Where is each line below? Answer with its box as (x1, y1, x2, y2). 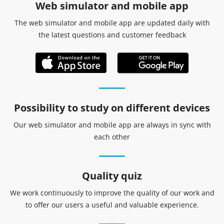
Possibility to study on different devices (14, 100, 210, 114)
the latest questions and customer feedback (38, 29, 186, 39)
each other (94, 131, 130, 141)
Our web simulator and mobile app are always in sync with (13, 119, 211, 129)
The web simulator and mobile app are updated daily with (14, 17, 210, 27)
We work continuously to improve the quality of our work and (9, 187, 214, 197)
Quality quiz (82, 168, 142, 182)
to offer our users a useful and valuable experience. (25, 199, 199, 209)
